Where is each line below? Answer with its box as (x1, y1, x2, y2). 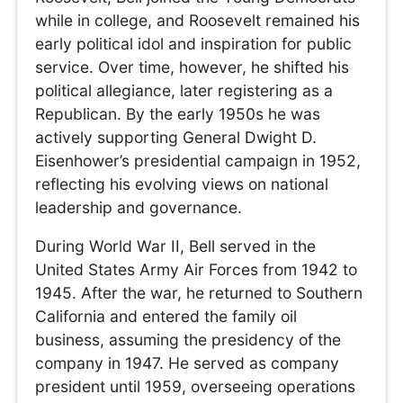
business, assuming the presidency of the (35, 330, 342, 350)
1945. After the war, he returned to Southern (35, 283, 363, 303)
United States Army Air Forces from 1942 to (35, 260, 358, 280)
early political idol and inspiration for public (35, 33, 353, 53)
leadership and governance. (35, 197, 243, 217)
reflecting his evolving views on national (35, 174, 329, 193)
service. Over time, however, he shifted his (35, 57, 350, 76)
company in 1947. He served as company (35, 354, 340, 373)
